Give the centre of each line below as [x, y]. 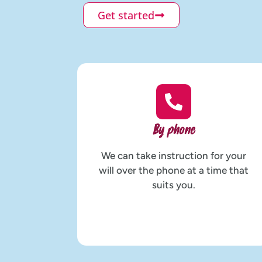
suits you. [173, 185]
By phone [174, 131]
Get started [126, 15]
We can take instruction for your [173, 155]
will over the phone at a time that [173, 170]
